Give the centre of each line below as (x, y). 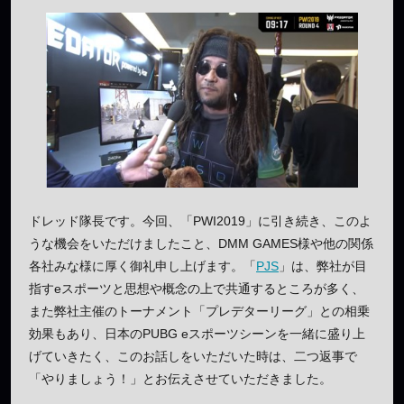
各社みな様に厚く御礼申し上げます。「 (142, 266)
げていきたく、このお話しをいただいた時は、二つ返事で (193, 357)
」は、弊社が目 (323, 266)
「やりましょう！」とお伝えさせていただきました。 (180, 379)
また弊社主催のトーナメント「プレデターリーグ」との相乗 (199, 312)
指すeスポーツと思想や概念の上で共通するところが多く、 (197, 289)
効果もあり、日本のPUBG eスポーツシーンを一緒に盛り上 (197, 334)
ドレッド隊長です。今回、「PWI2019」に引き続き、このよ (200, 221)
